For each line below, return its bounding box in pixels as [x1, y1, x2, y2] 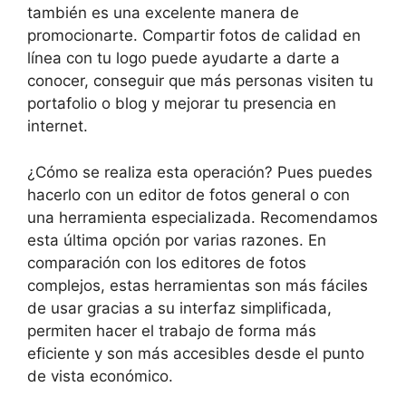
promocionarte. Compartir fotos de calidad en [27, 26, 361, 44]
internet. [27, 117, 88, 135]
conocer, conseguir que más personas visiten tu [27, 72, 373, 90]
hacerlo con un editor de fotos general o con [27, 185, 350, 204]
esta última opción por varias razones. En [27, 230, 326, 249]
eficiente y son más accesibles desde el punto [27, 343, 364, 362]
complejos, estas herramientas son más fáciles [27, 275, 368, 295]
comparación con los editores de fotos [27, 253, 306, 272]
